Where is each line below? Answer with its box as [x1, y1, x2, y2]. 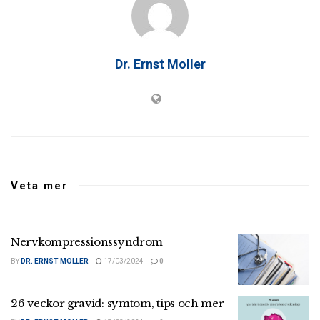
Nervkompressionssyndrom [11, 234, 164, 249]
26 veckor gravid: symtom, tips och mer [11, 296, 224, 311]
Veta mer [11, 179, 68, 192]
